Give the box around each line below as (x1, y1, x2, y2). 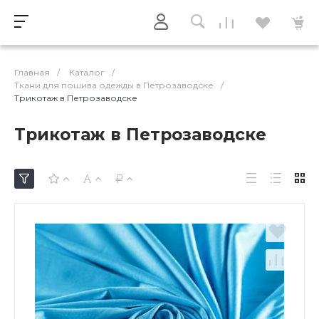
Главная (14, 67, 50, 78)
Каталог (69, 67, 105, 78)
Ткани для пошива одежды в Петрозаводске (14, 80, 214, 90)
